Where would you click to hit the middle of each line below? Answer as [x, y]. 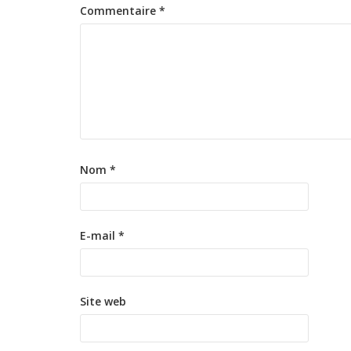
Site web [103, 302]
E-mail [99, 236]
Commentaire [119, 11]
